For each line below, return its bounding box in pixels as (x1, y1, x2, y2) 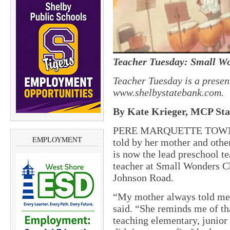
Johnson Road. (113, 171, 174, 183)
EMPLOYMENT (32, 135, 82, 145)
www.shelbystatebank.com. (113, 86, 224, 98)
